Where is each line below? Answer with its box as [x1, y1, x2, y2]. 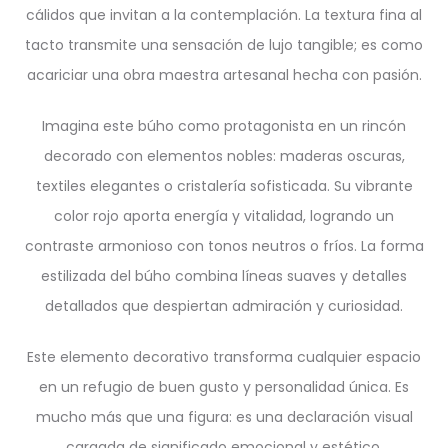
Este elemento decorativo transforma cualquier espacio [27, 347, 421, 367]
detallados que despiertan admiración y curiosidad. [45, 296, 403, 316]
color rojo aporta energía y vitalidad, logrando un [54, 206, 394, 226]
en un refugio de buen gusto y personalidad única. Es [39, 377, 409, 397]
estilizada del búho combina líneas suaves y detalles [41, 266, 407, 286]
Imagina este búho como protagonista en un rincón [42, 116, 406, 136]
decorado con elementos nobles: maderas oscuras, [43, 146, 405, 166]
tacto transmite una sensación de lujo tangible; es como [25, 35, 423, 55]
